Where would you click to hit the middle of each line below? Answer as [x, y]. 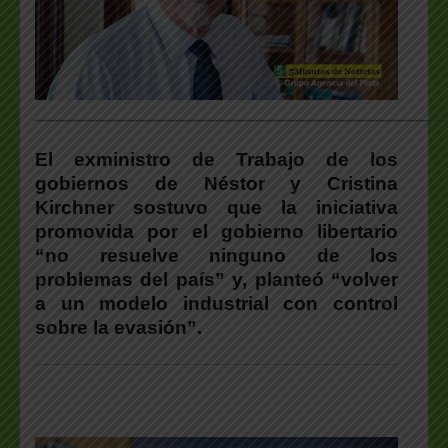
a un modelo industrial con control [216, 304]
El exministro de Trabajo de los [216, 160]
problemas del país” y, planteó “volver [216, 280]
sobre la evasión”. [118, 328]
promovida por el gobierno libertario [216, 232]
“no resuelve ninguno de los [216, 256]
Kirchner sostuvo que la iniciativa [216, 208]
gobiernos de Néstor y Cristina [216, 184]
